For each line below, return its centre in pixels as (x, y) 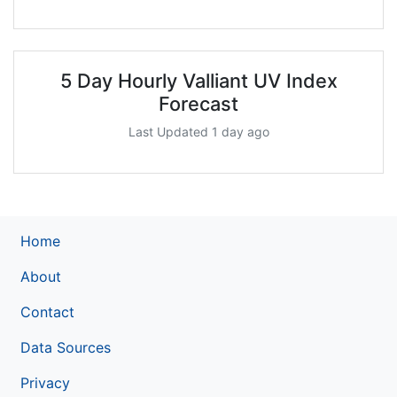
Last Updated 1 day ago (198, 131)
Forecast (198, 103)
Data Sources (66, 347)
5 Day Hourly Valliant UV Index (198, 80)
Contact (47, 311)
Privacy (45, 382)
